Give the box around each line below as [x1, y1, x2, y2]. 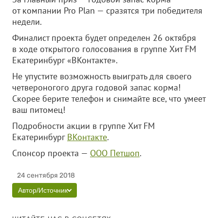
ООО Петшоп [90, 147, 140, 159]
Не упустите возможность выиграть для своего [12, 71, 192, 82]
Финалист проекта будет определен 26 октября [12, 32, 196, 43]
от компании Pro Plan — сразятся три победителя [12, 5, 202, 16]
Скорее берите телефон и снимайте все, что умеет [12, 93, 205, 104]
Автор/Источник [18, 186, 68, 194]
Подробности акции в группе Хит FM [12, 120, 155, 131]
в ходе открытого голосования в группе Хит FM [12, 43, 196, 54]
